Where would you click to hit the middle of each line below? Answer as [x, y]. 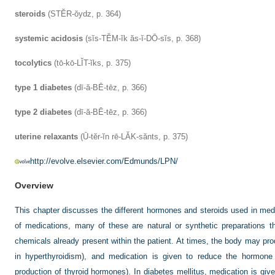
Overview [34, 185]
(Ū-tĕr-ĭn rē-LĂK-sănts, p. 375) [133, 137]
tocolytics [33, 63]
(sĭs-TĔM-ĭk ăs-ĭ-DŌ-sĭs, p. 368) [142, 38]
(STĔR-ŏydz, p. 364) [83, 14]
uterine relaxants [46, 137]
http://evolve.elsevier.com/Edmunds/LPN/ [104, 161]
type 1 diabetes [43, 87]
